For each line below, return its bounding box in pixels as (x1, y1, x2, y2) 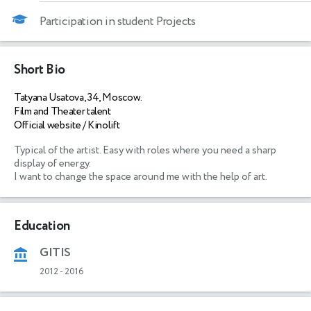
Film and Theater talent (14, 103, 111, 119)
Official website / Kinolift (14, 117, 120, 133)
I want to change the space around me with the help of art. (14, 169, 267, 184)
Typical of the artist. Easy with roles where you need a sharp (14, 142, 276, 158)
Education (14, 216, 70, 235)
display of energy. (14, 155, 91, 171)
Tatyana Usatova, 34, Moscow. (14, 90, 142, 105)
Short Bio (14, 60, 65, 79)
